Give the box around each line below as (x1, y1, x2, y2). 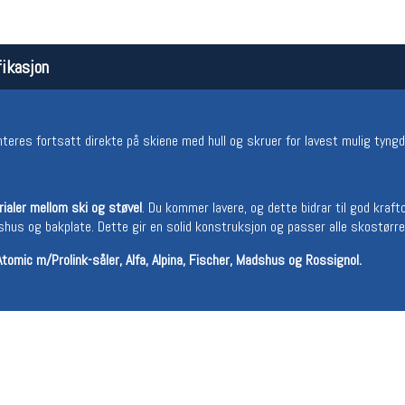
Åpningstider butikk (72, 202, 236, 231)
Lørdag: (72, 250, 110, 268)
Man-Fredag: (72, 231, 136, 250)
